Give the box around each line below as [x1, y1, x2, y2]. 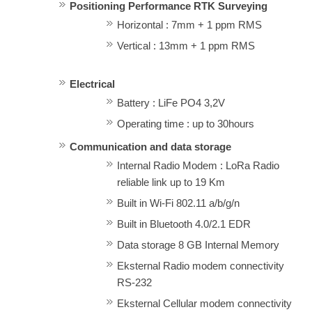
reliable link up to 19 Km [116, 176, 225, 189]
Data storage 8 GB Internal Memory [116, 239, 279, 251]
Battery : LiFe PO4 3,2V [116, 97, 225, 109]
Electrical [70, 78, 115, 91]
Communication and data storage [70, 141, 231, 153]
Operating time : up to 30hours [116, 118, 254, 130]
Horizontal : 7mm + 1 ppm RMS [116, 18, 262, 31]
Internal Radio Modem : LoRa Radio [116, 159, 279, 172]
